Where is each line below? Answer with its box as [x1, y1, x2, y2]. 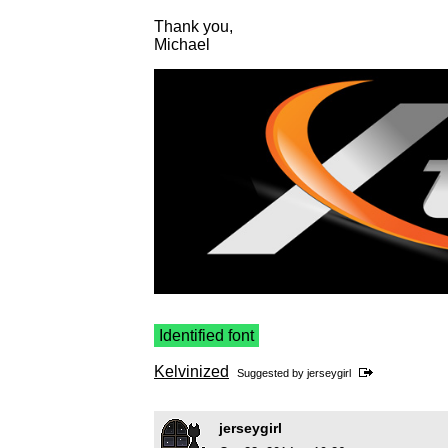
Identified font [159, 326, 254, 344]
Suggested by [237, 366, 307, 379]
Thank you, [154, 18, 233, 36]
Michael [154, 36, 210, 54]
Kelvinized [154, 362, 229, 380]
